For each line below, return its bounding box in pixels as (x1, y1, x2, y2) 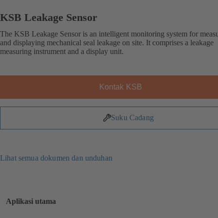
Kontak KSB (99, 82, 143, 91)
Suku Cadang (111, 113, 154, 122)
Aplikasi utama (6, 197, 56, 205)
